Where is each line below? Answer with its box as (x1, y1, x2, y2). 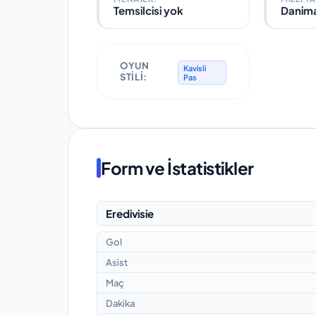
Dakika (106, 297, 135, 309)
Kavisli (183, 63, 207, 73)
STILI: (120, 71, 147, 83)
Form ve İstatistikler (101, 157, 254, 179)
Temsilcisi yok (114, 3, 183, 17)
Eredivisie (106, 206, 154, 220)
